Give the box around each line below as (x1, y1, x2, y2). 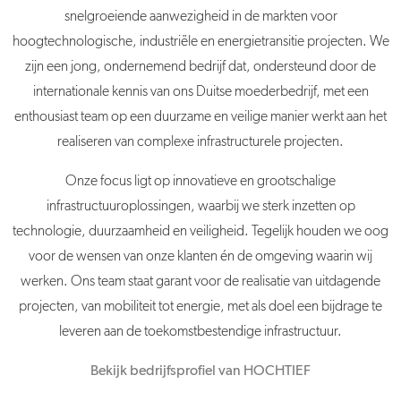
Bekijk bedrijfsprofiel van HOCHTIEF (90, 364, 311, 380)
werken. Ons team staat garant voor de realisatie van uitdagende (21, 275, 380, 290)
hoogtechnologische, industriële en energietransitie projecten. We (12, 35, 389, 50)
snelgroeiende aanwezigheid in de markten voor (64, 10, 337, 25)
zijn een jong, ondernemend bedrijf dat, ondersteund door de (25, 60, 376, 75)
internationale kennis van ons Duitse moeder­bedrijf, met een (32, 85, 369, 100)
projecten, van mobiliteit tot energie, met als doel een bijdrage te (19, 300, 382, 315)
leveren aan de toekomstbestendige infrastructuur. (59, 325, 342, 340)
